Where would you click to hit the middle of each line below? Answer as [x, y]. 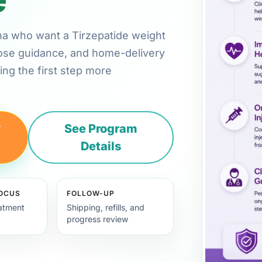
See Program [101, 128]
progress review [98, 219]
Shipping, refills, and [106, 207]
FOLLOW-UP [91, 193]
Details [101, 146]
